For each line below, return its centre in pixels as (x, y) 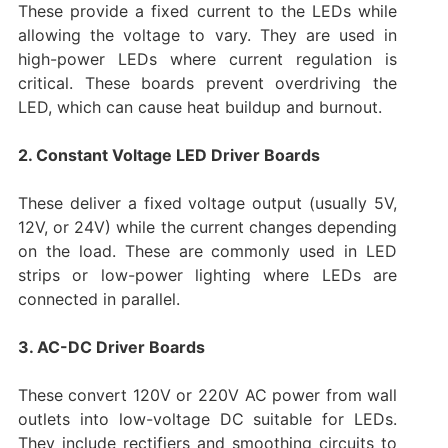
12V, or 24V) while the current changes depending (207, 226)
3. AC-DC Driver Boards (111, 346)
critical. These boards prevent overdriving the (207, 82)
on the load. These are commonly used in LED (207, 250)
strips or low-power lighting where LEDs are (207, 274)
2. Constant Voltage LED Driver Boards (168, 154)
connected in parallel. (98, 298)
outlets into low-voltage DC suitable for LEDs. (207, 418)
